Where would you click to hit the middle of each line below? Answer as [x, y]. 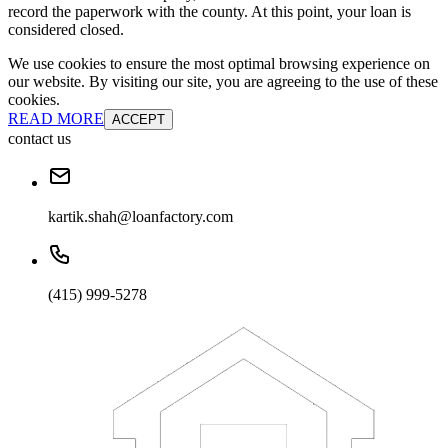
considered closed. [66, 30]
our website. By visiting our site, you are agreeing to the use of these [223, 82]
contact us [39, 139]
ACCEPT [138, 120]
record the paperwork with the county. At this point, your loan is [209, 12]
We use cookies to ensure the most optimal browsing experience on [219, 64]
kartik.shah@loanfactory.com [140, 217]
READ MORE [56, 119]
